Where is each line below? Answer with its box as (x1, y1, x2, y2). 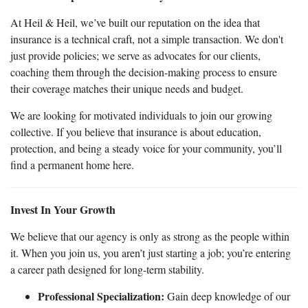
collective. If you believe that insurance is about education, (10, 124, 261, 139)
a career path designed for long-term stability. (10, 261, 204, 276)
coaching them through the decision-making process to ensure (10, 64, 277, 79)
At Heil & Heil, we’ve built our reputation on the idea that (10, 14, 260, 30)
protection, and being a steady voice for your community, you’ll (10, 140, 282, 155)
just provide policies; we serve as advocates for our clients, (10, 47, 261, 63)
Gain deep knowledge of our (164, 288, 290, 303)
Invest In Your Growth (10, 201, 115, 217)
